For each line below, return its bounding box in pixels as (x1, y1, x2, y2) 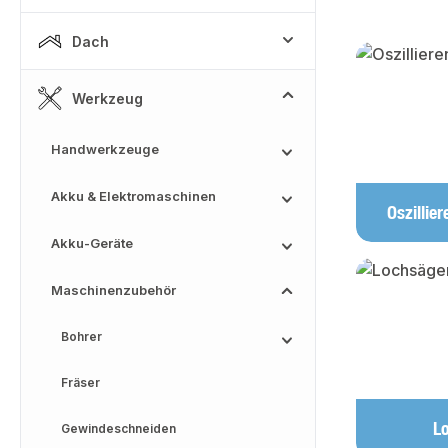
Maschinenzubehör (51, 282, 176, 298)
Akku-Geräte (51, 235, 133, 251)
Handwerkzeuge (51, 141, 159, 157)
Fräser (61, 375, 100, 390)
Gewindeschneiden (61, 421, 176, 436)
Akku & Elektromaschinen (51, 188, 216, 204)
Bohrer (61, 329, 102, 344)
